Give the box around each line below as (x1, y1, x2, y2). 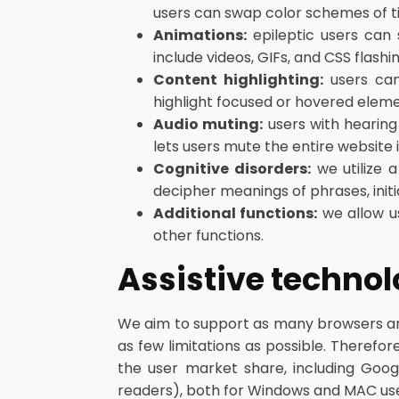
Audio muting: (153, 114, 264, 134)
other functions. (153, 225, 264, 246)
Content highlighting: (153, 69, 323, 90)
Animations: (153, 25, 247, 45)
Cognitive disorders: (153, 159, 311, 179)
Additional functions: (153, 203, 318, 224)
